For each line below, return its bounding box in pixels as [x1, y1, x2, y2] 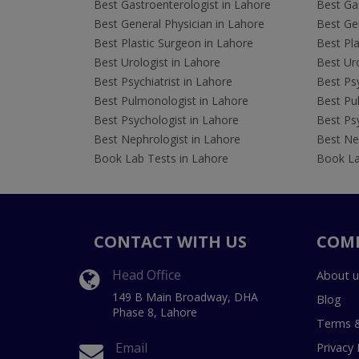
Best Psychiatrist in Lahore [94, 74, 232, 90]
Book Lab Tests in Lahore [94, 151, 228, 167]
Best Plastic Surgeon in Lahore [94, 35, 253, 51]
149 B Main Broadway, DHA [112, 289, 258, 305]
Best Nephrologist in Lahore [94, 131, 240, 147]
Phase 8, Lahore [112, 305, 197, 321]
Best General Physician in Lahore [94, 16, 264, 32]
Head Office [112, 266, 181, 284]
